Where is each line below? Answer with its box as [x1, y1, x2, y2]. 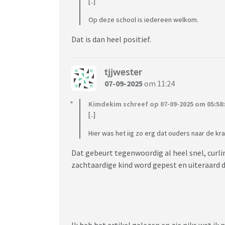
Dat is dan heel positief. [71, 34, 153, 44]
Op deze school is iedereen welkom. [88, 15, 198, 24]
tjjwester [104, 66, 142, 78]
